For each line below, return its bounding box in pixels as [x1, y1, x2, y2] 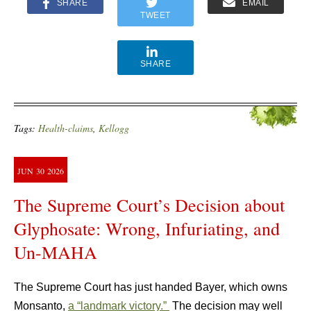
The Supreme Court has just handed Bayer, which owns [14, 281, 287, 293]
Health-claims [38, 121, 93, 135]
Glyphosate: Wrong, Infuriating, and [14, 217, 280, 240]
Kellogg [99, 121, 129, 135]
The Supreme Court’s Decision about [14, 193, 285, 217]
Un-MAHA [14, 240, 97, 264]
